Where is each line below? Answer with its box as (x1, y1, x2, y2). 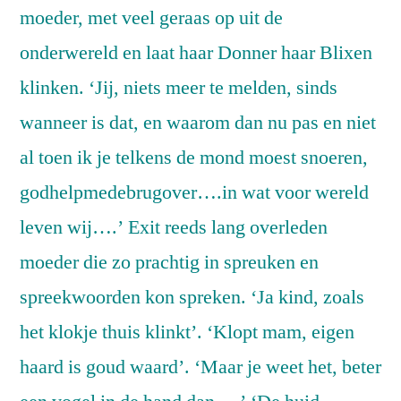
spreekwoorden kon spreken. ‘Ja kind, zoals (20, 285, 364, 311)
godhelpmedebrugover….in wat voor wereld (20, 180, 369, 206)
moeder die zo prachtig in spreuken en (20, 250, 319, 276)
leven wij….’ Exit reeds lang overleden (20, 215, 328, 241)
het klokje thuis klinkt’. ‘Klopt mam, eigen (20, 320, 354, 346)
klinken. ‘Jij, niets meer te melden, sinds (20, 75, 337, 101)
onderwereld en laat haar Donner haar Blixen (20, 40, 372, 66)
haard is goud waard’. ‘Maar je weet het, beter (20, 354, 381, 380)
